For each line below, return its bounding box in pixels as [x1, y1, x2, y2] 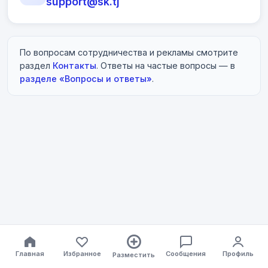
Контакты [53, 60, 96, 71]
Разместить [112, 250, 156, 259]
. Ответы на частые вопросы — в [96, 60, 235, 71]
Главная [16, 249, 45, 258]
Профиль [222, 249, 254, 258]
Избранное [63, 249, 101, 258]
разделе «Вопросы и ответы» [20, 74, 152, 84]
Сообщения [166, 249, 206, 258]
